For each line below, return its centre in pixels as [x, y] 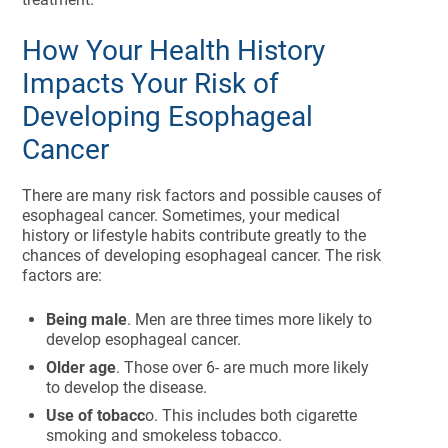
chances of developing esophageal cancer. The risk [202, 255]
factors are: [62, 275]
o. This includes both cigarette [251, 415]
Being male [87, 319]
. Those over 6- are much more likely [243, 367]
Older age [81, 367]
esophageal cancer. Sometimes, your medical [181, 215]
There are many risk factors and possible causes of [202, 195]
